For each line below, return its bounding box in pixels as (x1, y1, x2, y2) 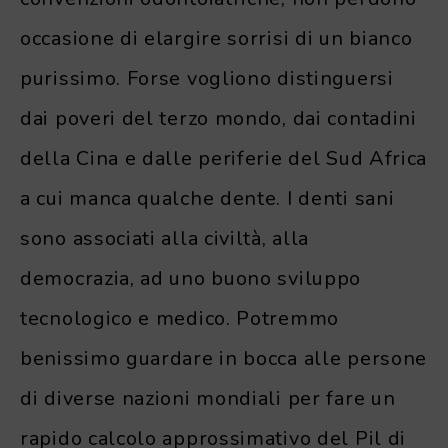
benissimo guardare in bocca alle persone (20, 344, 428, 372)
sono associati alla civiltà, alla (20, 224, 310, 252)
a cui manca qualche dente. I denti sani (20, 184, 395, 212)
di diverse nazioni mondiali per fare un (20, 384, 396, 412)
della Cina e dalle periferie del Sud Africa (20, 144, 428, 172)
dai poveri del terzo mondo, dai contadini (20, 104, 417, 132)
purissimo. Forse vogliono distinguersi (20, 64, 394, 92)
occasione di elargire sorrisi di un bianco (20, 24, 413, 52)
